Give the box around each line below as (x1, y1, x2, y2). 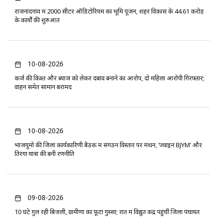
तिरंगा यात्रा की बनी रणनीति (15, 149, 74, 158)
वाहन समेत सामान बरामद (15, 82, 72, 91)
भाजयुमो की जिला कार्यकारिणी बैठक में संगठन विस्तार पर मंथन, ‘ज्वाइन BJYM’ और (15, 140, 202, 149)
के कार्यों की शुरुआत (15, 15, 60, 24)
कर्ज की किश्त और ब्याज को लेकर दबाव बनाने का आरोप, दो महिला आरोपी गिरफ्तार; (15, 73, 204, 82)
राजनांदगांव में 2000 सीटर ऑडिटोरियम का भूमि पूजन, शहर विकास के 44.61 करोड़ (15, 6, 204, 15)
